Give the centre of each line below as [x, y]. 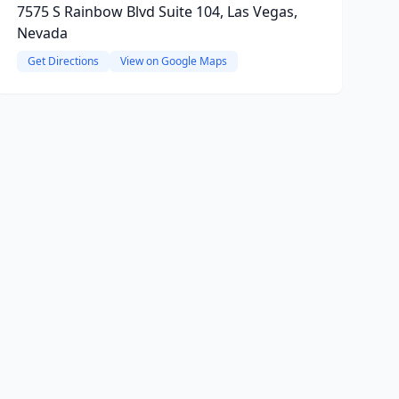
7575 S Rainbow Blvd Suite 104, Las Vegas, [157, 12]
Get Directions [63, 61]
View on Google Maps [173, 61]
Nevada [42, 33]
